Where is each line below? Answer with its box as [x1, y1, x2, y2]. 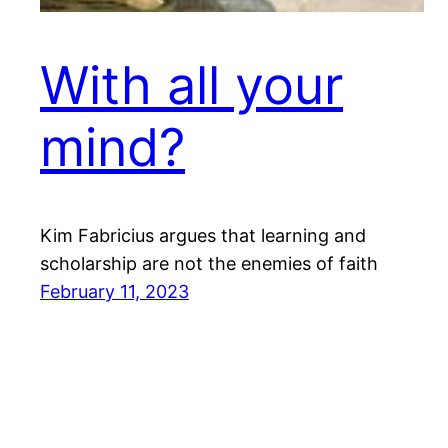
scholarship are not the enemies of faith [40, 253, 378, 275]
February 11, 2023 [40, 281, 189, 303]
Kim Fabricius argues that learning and [40, 225, 366, 247]
